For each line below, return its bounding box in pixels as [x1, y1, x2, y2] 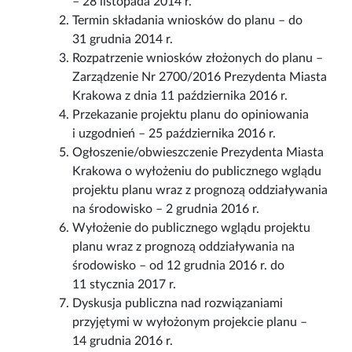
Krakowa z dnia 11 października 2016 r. [72, 90, 288, 103]
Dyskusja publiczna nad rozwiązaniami [72, 297, 284, 310]
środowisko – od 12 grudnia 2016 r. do [72, 259, 285, 273]
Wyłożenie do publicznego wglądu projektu [72, 222, 311, 235]
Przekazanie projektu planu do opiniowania [72, 108, 310, 122]
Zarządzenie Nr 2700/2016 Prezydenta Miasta [72, 71, 328, 84]
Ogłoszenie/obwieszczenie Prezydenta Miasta [72, 146, 324, 159]
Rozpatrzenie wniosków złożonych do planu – [72, 52, 324, 65]
